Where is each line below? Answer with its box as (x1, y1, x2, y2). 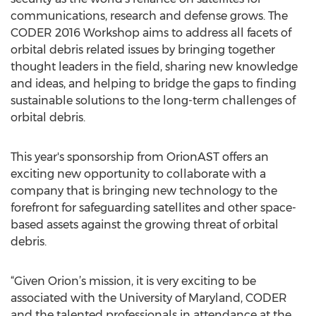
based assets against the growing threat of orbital (11, 218, 279, 231)
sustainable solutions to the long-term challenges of (11, 94, 296, 107)
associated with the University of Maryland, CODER (11, 291, 287, 305)
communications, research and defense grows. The (11, 9, 288, 23)
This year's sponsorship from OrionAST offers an (11, 150, 269, 164)
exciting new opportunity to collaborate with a (11, 167, 266, 181)
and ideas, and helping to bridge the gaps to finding (11, 77, 296, 90)
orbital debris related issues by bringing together (11, 43, 275, 56)
